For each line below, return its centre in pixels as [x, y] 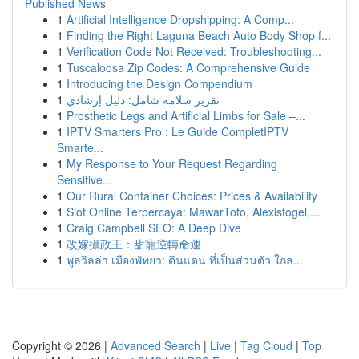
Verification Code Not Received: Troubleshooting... [194, 51]
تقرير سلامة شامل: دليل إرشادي [143, 99]
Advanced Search [155, 345]
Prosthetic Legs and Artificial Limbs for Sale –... [186, 115]
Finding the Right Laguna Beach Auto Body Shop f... [199, 35]
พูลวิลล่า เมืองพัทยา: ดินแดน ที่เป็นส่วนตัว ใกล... [185, 260]
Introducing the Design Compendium [159, 83]
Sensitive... [85, 179]
